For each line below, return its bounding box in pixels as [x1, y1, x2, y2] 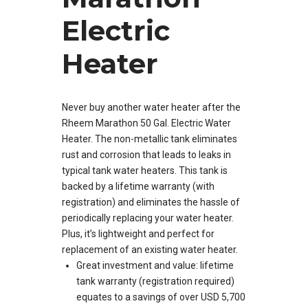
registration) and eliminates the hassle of [62, 197, 240, 208]
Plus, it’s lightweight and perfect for [62, 228, 214, 240]
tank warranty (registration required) [76, 276, 234, 287]
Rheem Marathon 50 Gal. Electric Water [62, 118, 231, 129]
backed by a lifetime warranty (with [62, 181, 214, 192]
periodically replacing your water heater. [62, 212, 234, 224]
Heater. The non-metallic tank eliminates [62, 133, 237, 145]
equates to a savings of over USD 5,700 [76, 291, 245, 303]
